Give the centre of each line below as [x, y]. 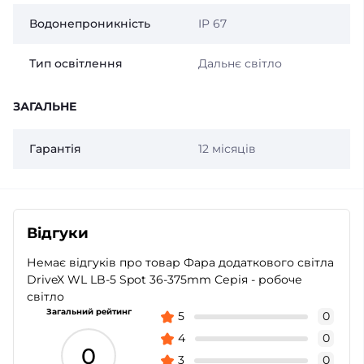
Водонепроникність [90, 24]
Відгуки [58, 233]
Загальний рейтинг [89, 312]
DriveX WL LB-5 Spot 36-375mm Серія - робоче [165, 279]
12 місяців [227, 149]
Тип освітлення [76, 63]
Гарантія [55, 149]
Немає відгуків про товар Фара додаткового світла [180, 262]
